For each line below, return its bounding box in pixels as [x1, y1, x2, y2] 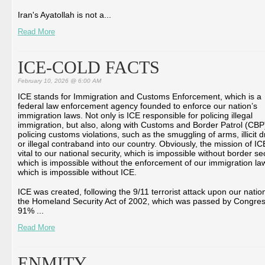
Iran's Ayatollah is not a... [18, 10, 111, 20]
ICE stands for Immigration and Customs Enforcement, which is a [18, 92, 261, 101]
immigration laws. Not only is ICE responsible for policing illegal [18, 111, 253, 120]
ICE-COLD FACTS [18, 57, 160, 77]
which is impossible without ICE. [18, 167, 137, 177]
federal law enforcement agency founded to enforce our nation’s [18, 101, 257, 111]
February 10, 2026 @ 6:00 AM [18, 77, 101, 84]
